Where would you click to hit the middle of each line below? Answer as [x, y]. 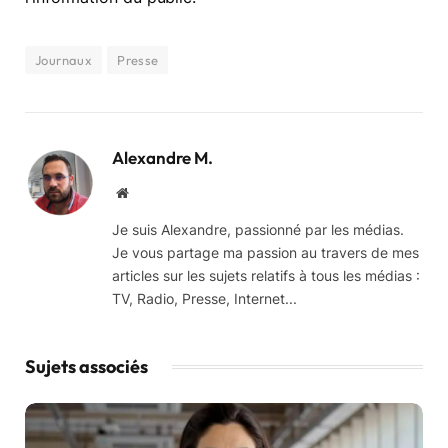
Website [149, 191]
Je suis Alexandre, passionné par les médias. [258, 229]
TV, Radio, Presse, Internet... [204, 298]
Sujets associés [86, 366]
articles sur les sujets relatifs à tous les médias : [266, 275]
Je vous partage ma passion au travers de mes [265, 252]
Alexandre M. [162, 157]
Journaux [64, 59]
